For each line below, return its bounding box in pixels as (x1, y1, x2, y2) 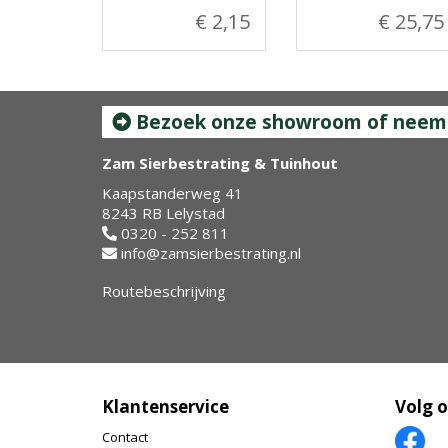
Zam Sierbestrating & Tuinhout (102, 153, 338, 173)
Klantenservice (102, 395, 229, 418)
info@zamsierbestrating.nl (121, 243, 301, 263)
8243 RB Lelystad (102, 203, 225, 223)
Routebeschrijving (102, 281, 226, 301)
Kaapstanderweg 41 (102, 183, 243, 203)
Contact (102, 428, 148, 446)
